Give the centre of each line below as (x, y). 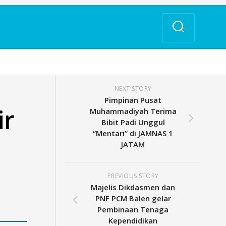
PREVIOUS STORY (133, 176)
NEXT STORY (133, 89)
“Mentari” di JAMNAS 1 (133, 133)
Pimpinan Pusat (133, 100)
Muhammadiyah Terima (133, 111)
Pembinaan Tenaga (133, 209)
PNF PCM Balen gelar (133, 198)
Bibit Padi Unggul (133, 122)
